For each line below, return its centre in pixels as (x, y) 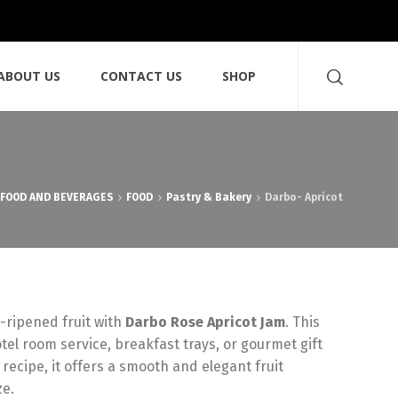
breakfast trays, (166, 345)
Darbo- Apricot (304, 198)
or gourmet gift (271, 345)
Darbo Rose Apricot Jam (206, 322)
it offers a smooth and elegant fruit (166, 367)
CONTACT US (141, 76)
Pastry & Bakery (209, 198)
